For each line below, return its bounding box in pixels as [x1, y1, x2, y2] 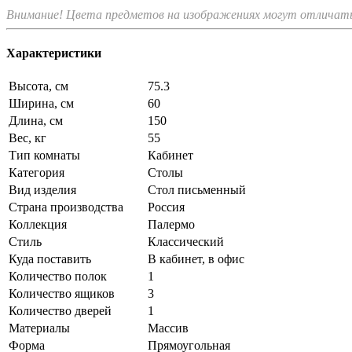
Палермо [148, 218, 195, 232]
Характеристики [6, 46, 101, 60]
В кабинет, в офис [148, 252, 244, 266]
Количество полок [9, 269, 107, 284]
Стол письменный [148, 183, 246, 197]
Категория [9, 166, 64, 180]
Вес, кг [9, 131, 46, 145]
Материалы [9, 321, 70, 335]
